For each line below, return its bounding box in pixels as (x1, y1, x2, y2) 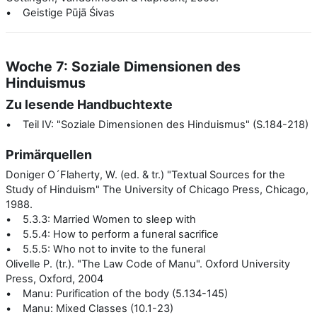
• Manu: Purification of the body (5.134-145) (6, 287, 228, 300)
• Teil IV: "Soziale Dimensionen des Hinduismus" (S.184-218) (6, 117, 309, 131)
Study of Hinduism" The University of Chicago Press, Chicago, (6, 183, 309, 196)
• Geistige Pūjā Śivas (6, 6, 115, 19)
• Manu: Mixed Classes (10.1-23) (6, 301, 173, 315)
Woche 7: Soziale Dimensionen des (6, 57, 241, 75)
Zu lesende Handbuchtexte (6, 96, 173, 112)
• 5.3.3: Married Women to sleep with (6, 212, 196, 226)
